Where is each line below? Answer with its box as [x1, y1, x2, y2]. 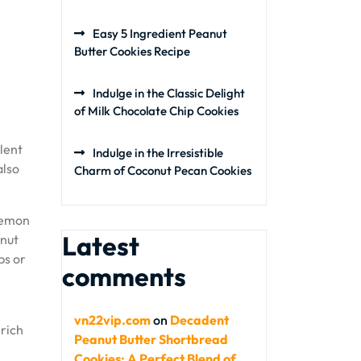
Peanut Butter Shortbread [74, 331, 228, 347]
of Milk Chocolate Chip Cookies [74, 103, 239, 118]
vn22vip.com [74, 312, 151, 328]
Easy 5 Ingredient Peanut [93, 26, 227, 41]
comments [62, 260, 186, 293]
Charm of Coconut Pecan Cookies [74, 163, 251, 178]
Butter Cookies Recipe [74, 44, 190, 59]
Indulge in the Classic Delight [93, 85, 245, 101]
